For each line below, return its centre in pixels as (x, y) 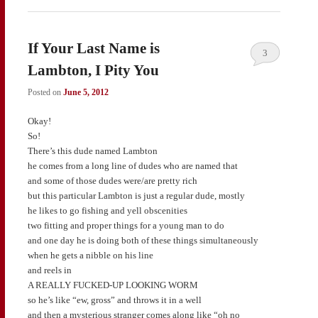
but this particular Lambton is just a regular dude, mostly (136, 196)
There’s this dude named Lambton (92, 151)
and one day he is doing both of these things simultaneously (143, 241)
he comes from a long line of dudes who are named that (132, 166)
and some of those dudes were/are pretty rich (112, 181)
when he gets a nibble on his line (90, 256)
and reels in (49, 270)
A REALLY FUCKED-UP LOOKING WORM (113, 285)
